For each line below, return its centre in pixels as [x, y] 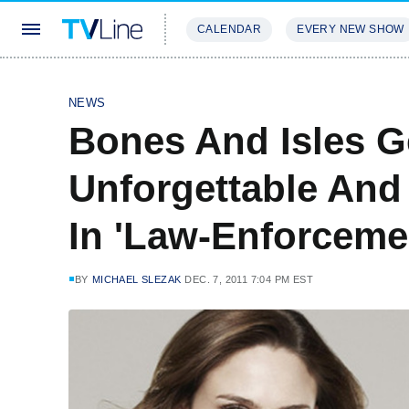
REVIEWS [313, 84]
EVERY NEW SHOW [351, 29]
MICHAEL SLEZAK [136, 279]
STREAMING [224, 84]
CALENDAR [230, 29]
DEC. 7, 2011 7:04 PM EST [249, 279]
